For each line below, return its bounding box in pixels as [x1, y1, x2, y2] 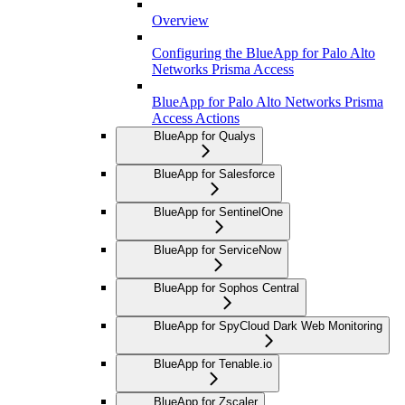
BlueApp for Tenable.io [154, 357, 272, 372]
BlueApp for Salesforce [154, 167, 275, 182]
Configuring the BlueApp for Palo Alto [152, 45, 375, 61]
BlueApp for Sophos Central [154, 281, 299, 296]
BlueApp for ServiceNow [154, 243, 281, 258]
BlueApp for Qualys [154, 129, 256, 144]
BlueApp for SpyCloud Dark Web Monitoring [154, 319, 382, 334]
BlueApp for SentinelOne [154, 205, 283, 220]
